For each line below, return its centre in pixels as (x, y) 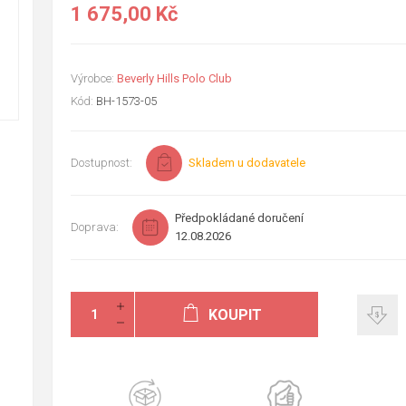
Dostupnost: (101, 163)
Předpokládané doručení (239, 218)
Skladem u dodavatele (246, 163)
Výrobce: (92, 78)
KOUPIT (236, 315)
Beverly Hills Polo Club (174, 78)
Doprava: (94, 227)
